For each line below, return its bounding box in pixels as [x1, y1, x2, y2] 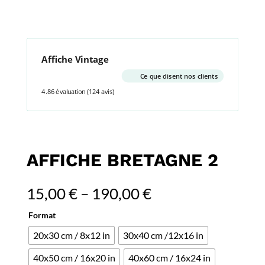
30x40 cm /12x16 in [122, 230, 203, 241]
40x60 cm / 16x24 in [128, 252, 211, 263]
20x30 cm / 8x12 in [33, 230, 110, 241]
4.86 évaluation [41, 88, 86, 96]
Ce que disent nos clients [140, 72, 218, 80]
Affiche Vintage [41, 53, 109, 65]
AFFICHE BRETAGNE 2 [26, 150, 218, 170]
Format [28, 210, 56, 220]
